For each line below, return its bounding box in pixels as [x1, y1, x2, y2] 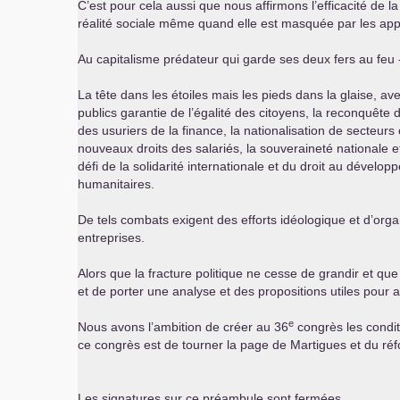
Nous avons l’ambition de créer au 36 [78, 320, 288, 334]
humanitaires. [78, 177, 154, 191]
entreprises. [78, 230, 145, 245]
